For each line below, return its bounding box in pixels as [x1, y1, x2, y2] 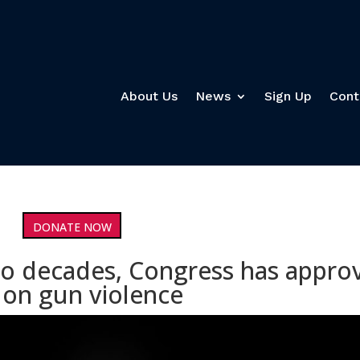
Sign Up [264, 88, 312, 104]
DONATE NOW [32, 219, 112, 235]
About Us [120, 88, 178, 104]
